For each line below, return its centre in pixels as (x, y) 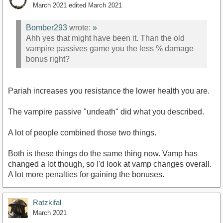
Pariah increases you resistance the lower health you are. (109, 91)
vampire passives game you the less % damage (110, 48)
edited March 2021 (95, 5)
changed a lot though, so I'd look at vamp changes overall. (110, 164)
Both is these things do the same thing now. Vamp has (103, 154)
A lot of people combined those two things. (82, 133)
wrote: (80, 27)
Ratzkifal (47, 203)
